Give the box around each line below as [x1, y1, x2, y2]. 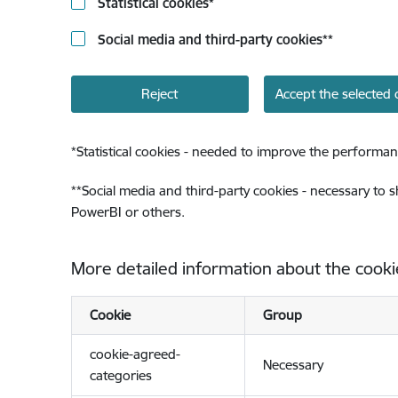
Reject [141, 85, 178, 102]
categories [89, 367, 152, 384]
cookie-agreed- [89, 346, 180, 362]
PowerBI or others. [70, 203, 185, 220]
